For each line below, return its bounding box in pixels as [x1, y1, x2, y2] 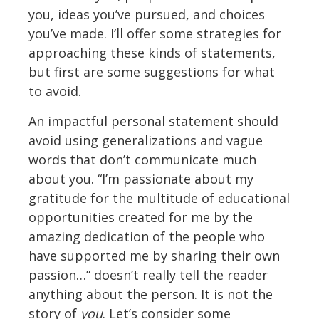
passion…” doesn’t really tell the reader [28, 266, 268, 284]
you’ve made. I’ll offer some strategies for [28, 25, 281, 43]
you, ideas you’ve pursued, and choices [28, 6, 265, 23]
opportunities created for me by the [28, 209, 253, 226]
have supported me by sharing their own [28, 247, 280, 265]
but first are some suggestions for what [28, 63, 275, 81]
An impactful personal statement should [28, 113, 278, 130]
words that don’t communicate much [28, 151, 256, 169]
